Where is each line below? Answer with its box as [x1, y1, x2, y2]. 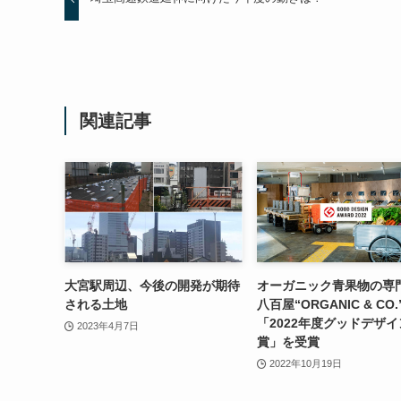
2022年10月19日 [269, 357, 342, 369]
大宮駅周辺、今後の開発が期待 [64, 277, 240, 293]
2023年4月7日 [76, 320, 139, 331]
